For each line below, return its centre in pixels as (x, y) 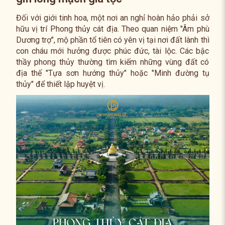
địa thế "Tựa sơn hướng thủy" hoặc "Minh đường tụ (113, 73)
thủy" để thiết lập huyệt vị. (60, 84)
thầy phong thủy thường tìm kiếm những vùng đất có (113, 62)
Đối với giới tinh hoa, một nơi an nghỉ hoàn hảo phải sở (113, 18)
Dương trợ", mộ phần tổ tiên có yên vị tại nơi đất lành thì (113, 40)
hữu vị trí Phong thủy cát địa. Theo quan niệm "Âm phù (113, 29)
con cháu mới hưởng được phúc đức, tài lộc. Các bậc (113, 51)
